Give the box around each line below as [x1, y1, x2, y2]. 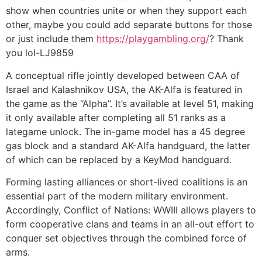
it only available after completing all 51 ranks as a [6, 111, 226, 123]
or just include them [6, 33, 96, 45]
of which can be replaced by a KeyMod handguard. [6, 153, 232, 166]
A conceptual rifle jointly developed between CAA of [6, 69, 240, 81]
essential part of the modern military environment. [6, 190, 228, 202]
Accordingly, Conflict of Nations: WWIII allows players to [6, 204, 256, 216]
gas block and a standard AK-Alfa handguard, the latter [6, 139, 250, 151]
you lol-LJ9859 [6, 47, 74, 59]
